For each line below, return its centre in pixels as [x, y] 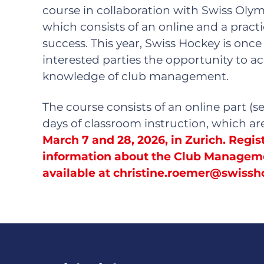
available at [78, 173]
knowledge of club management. [136, 76]
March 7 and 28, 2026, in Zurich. [134, 140]
